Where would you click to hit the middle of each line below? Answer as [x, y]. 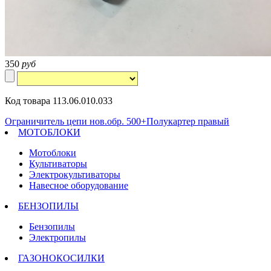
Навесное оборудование [79, 185]
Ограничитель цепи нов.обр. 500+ [76, 121]
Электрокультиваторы [75, 174]
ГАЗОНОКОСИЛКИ [61, 258]
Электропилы [57, 237]
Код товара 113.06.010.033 [59, 100]
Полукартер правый [188, 121]
